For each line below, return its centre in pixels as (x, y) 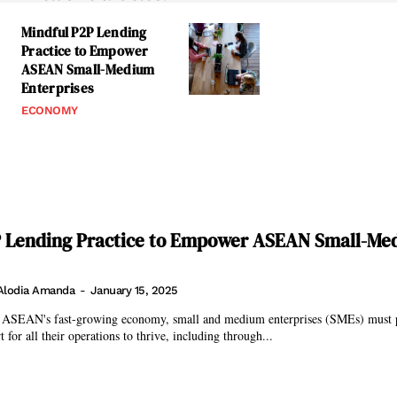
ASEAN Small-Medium (88, 70)
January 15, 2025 (134, 291)
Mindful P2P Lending (84, 32)
